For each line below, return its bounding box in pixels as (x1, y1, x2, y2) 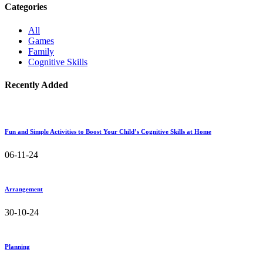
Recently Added (5, 79, 68, 90)
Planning (5, 243, 30, 251)
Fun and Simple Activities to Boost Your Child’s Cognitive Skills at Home (5, 128, 211, 136)
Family (28, 46, 54, 56)
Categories (5, 2, 47, 12)
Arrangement (5, 186, 43, 193)
